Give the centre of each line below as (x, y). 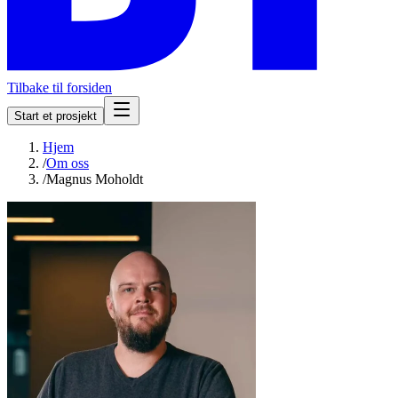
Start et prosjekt (56, 115)
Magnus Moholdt (95, 179)
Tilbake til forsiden (60, 87)
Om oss (68, 163)
